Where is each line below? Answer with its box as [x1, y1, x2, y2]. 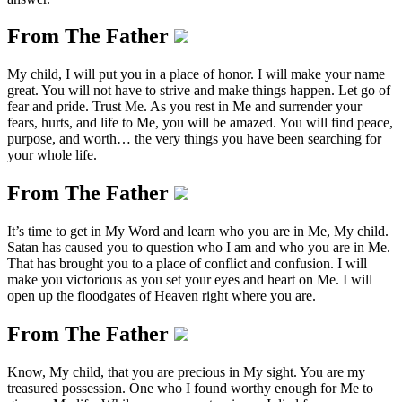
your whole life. [7, 147, 97, 163]
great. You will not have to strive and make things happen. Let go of [7, 83, 390, 99]
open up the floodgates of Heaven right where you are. [7, 288, 316, 304]
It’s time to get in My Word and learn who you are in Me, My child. [7, 223, 389, 240]
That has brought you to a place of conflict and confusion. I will [7, 256, 367, 272]
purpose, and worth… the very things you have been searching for [7, 131, 381, 147]
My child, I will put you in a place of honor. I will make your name [7, 66, 385, 83]
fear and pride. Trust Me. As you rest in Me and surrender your [7, 99, 362, 115]
